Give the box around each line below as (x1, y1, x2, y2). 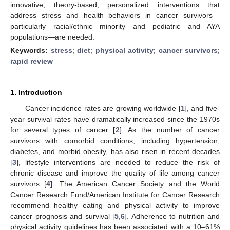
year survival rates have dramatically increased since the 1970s (10, 114, 220, 123)
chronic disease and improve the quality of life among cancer (10, 168, 220, 177)
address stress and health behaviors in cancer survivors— (10, 11, 220, 20)
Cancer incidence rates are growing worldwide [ (25, 104, 181, 112)
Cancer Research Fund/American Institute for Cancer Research (10, 190, 220, 199)
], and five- (184, 104, 220, 112)
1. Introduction (10, 88, 62, 97)
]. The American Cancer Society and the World (50, 179, 220, 188)
